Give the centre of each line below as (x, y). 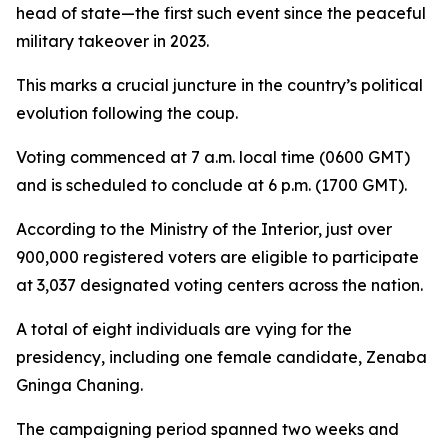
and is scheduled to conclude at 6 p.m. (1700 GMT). (211, 185)
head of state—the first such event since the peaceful (221, 13)
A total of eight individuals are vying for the (184, 329)
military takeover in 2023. (112, 41)
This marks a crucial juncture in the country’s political (219, 85)
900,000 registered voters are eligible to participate (217, 257)
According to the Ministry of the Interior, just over (204, 229)
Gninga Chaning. (79, 385)
